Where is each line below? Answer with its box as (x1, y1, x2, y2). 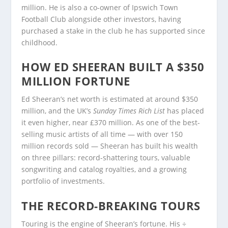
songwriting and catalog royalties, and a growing (21, 164, 187, 175)
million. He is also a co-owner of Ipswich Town (21, 2, 179, 12)
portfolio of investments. (21, 176, 105, 186)
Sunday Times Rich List (93, 106, 165, 116)
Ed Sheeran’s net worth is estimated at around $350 (21, 94, 198, 104)
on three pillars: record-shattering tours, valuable (21, 153, 191, 163)
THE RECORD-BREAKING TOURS (21, 197, 201, 213)
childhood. (21, 37, 58, 47)
